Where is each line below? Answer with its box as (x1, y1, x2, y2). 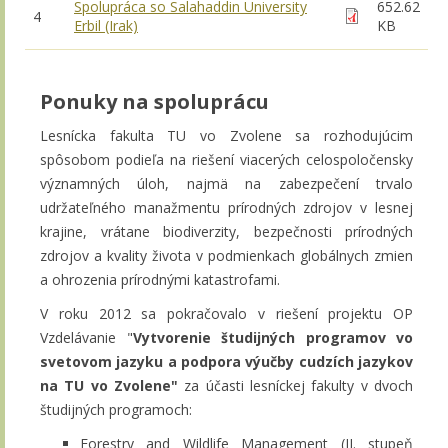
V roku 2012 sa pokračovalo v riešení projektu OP (40, 303, 413, 323)
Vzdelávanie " (40, 327, 133, 347)
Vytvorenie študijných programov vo (132, 327, 413, 347)
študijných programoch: (40, 399, 192, 419)
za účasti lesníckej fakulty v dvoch (178, 375, 413, 395)
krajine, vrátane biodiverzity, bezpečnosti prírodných (40, 221, 413, 241)
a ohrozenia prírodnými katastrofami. (40, 269, 280, 289)
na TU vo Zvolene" (40, 375, 178, 395)
